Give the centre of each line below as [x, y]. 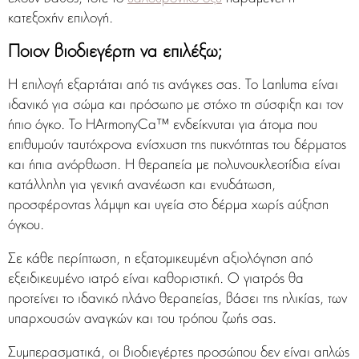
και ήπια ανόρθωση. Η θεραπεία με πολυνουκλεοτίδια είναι [174, 166]
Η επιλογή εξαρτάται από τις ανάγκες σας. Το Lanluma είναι [173, 86]
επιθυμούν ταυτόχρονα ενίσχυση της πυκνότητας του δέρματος [177, 146]
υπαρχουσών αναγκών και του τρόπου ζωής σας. [142, 320]
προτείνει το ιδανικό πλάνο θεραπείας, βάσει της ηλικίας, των [177, 300]
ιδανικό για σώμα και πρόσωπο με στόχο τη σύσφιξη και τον [175, 106]
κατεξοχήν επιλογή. [61, 19]
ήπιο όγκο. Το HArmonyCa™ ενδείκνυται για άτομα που [163, 126]
